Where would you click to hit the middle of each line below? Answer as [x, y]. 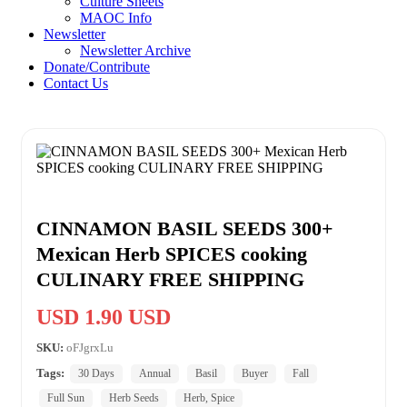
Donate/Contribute [97, 66]
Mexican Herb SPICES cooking [172, 253]
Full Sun [66, 397]
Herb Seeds [134, 397]
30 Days [96, 373]
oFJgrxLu [90, 347]
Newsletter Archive [135, 50]
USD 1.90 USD [104, 317]
